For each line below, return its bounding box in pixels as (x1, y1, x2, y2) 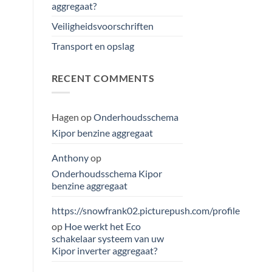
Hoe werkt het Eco (64, 220, 141, 233)
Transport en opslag (51, 39, 134, 52)
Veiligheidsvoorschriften (51, 19, 154, 32)
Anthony (51, 152, 89, 164)
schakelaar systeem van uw (51, 233, 164, 245)
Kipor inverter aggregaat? (51, 245, 157, 257)
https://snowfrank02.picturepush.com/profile (51, 205, 240, 217)
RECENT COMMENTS (51, 72, 155, 84)
